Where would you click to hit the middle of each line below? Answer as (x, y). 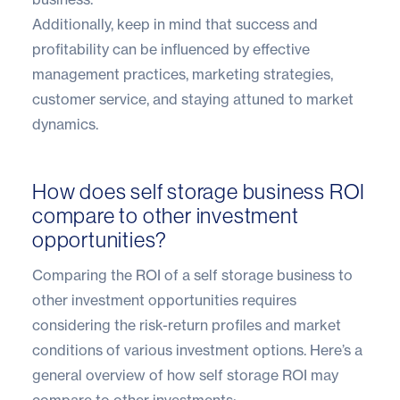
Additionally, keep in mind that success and (175, 24)
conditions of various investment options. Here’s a (197, 350)
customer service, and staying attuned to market (193, 99)
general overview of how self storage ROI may (185, 375)
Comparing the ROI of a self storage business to (192, 275)
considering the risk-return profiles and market (187, 325)
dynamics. (65, 124)
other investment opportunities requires (164, 300)
